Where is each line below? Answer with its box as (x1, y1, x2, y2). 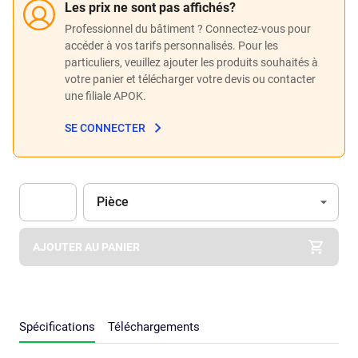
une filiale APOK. (65, 89, 146, 102)
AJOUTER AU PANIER (33, 240, 140, 253)
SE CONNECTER (65, 121, 145, 135)
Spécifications (19, 319, 95, 334)
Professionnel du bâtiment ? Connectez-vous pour (65, 22, 311, 35)
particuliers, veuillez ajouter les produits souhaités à (65, 55, 318, 69)
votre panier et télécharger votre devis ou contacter (65, 72, 316, 86)
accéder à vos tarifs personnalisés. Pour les (65, 38, 278, 52)
